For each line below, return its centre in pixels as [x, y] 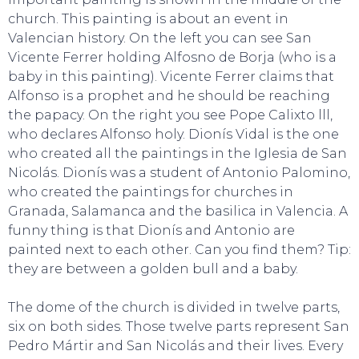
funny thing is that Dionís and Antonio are [151, 230]
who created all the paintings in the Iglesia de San [177, 153]
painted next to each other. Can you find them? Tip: [179, 250]
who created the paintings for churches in [151, 192]
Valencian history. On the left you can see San [160, 38]
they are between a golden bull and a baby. [153, 269]
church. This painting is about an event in [148, 19]
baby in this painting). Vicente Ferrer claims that [171, 77]
